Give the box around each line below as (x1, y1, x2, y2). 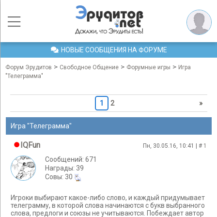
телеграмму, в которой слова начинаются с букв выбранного (11, 201, 205, 210)
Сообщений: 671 (45, 155, 97, 163)
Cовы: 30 (45, 173, 74, 181)
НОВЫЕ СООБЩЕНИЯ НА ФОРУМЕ (61, 46, 167, 54)
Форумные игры (126, 64, 170, 71)
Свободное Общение (60, 64, 119, 71)
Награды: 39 (45, 164, 84, 172)
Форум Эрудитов (5, 64, 52, 71)
